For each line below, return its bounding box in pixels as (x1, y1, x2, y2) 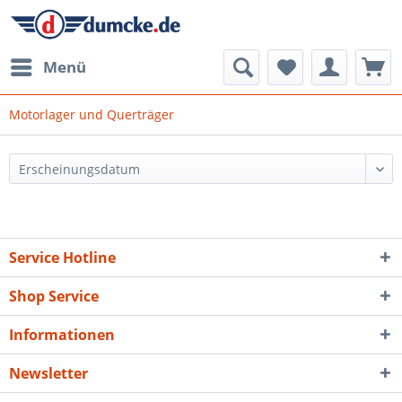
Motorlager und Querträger (9, 106, 174, 123)
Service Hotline (9, 248, 116, 267)
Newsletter (9, 363, 88, 383)
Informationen (9, 325, 115, 345)
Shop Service (9, 286, 99, 306)
